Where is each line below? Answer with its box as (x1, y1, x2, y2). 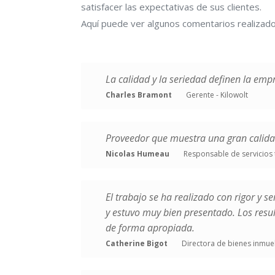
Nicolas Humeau (106, 149, 169, 159)
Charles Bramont (106, 90, 172, 100)
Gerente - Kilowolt (186, 90, 248, 100)
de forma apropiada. (106, 221, 195, 234)
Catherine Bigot (106, 238, 168, 249)
